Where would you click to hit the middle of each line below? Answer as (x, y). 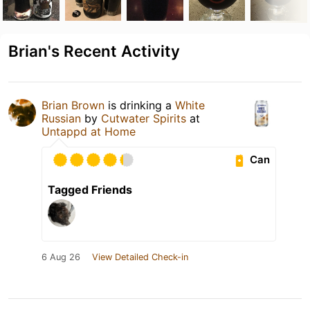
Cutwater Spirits (144, 118)
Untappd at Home (89, 131)
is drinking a (140, 105)
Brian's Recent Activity (94, 51)
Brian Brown (73, 105)
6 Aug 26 (61, 257)
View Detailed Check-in (140, 257)
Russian (61, 118)
